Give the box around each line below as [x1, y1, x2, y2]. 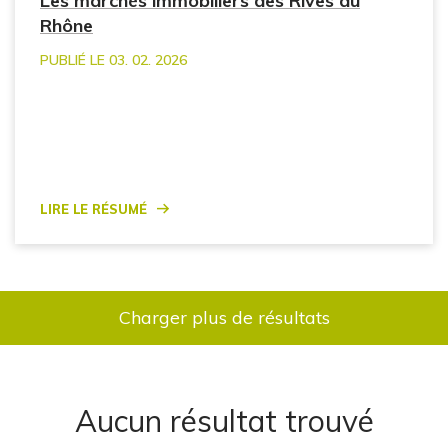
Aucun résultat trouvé [74, 401, 374, 440]
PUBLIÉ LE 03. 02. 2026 [40, 51, 187, 70]
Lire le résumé [40, 194, 147, 219]
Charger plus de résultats [118, 305, 330, 329]
